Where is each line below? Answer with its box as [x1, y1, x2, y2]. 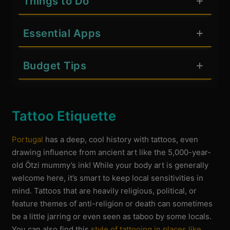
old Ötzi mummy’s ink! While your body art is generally [12, 160, 209, 170]
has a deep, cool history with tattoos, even [43, 135, 199, 145]
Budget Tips [23, 59, 87, 72]
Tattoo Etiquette [12, 107, 117, 124]
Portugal [12, 135, 44, 145]
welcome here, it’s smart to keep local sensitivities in [12, 173, 204, 183]
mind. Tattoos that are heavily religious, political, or [12, 186, 197, 196]
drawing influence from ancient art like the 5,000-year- [12, 147, 212, 158]
